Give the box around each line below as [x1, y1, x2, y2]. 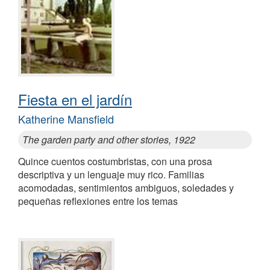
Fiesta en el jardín [18, 89, 132, 110]
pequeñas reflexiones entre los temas [18, 194, 178, 209]
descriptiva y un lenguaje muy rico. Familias [18, 168, 204, 182]
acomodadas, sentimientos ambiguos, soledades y [18, 181, 234, 195]
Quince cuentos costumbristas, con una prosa [18, 154, 212, 169]
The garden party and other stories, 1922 [22, 133, 195, 147]
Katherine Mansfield [18, 111, 114, 127]
